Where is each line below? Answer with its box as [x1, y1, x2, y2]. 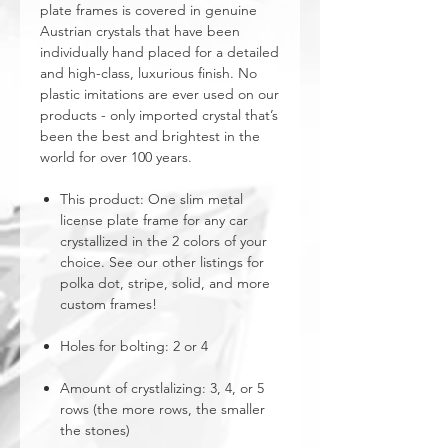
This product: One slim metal [60, 190, 243, 208]
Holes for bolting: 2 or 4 [60, 337, 208, 355]
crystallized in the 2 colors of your [60, 232, 267, 250]
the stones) [60, 421, 130, 439]
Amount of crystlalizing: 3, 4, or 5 [60, 379, 264, 397]
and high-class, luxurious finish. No [40, 64, 257, 82]
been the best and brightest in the [40, 127, 260, 145]
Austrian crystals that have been [40, 22, 240, 40]
